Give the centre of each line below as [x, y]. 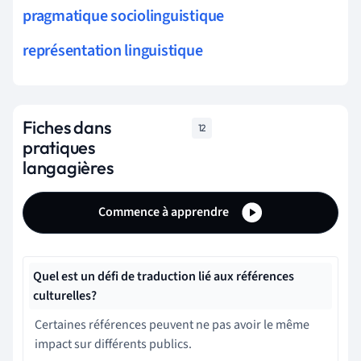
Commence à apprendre [164, 212]
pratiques [59, 147]
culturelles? [65, 295]
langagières [68, 167]
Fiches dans [67, 127]
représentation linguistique [113, 50]
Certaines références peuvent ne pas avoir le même [172, 324]
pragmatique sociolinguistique [124, 16]
